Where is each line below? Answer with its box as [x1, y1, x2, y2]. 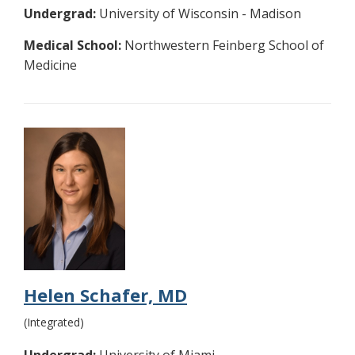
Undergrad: [24, 5, 96, 23]
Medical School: [24, 36, 121, 55]
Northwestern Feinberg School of [121, 36, 324, 55]
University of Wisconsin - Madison [96, 5, 301, 23]
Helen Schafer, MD [24, 283, 187, 307]
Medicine [24, 56, 77, 74]
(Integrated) [24, 315, 84, 330]
